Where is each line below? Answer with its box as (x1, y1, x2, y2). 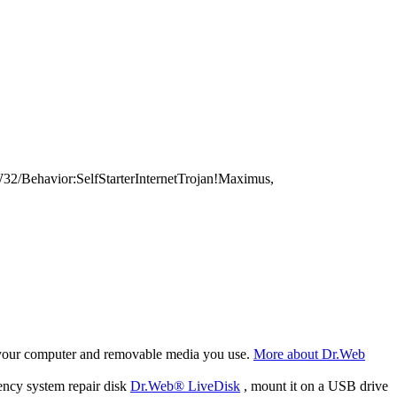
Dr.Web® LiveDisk (130, 378, 240, 394)
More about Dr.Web (253, 346, 365, 362)
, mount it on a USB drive (240, 378, 388, 394)
